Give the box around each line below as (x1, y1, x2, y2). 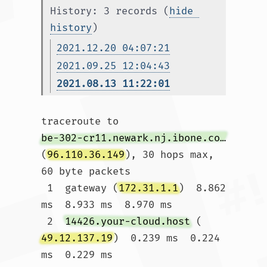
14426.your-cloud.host (65, 215, 190, 228)
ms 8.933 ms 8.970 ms (41, 198, 172, 211)
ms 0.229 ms (41, 249, 113, 261)
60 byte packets (41, 165, 131, 178)
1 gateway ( (47, 182, 119, 194)
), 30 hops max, (125, 148, 214, 161)
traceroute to (41, 115, 125, 128)
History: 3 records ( (50, 5, 169, 17)
